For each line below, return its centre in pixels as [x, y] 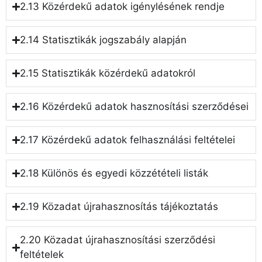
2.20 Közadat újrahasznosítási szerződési [118, 240]
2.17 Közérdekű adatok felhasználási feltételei [128, 140]
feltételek [42, 255]
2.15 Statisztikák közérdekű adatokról [108, 73]
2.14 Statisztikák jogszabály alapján [104, 40]
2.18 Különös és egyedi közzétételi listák [114, 173]
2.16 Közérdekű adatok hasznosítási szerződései [135, 107]
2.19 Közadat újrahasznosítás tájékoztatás [119, 207]
